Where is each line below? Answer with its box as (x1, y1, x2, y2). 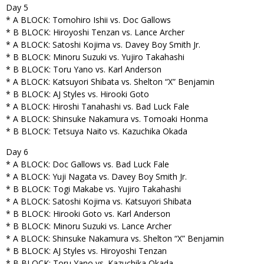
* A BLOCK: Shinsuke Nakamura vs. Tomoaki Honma (6, 113, 208, 124)
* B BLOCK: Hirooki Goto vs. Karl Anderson (6, 208, 170, 219)
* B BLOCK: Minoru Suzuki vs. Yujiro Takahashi (6, 51, 184, 62)
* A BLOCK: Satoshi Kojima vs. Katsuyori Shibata (6, 196, 192, 207)
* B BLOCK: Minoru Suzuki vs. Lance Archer (6, 220, 171, 232)
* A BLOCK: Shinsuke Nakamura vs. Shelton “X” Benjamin (6, 233, 224, 244)
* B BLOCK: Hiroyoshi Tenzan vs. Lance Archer (6, 27, 184, 38)
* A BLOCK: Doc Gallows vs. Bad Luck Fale (6, 159, 169, 170)
